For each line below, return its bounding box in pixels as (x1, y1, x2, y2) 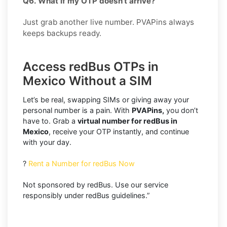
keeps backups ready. (23, 28, 101, 38)
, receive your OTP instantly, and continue (49, 127, 189, 136)
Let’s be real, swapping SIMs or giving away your (23, 95, 189, 104)
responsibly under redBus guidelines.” (23, 191, 149, 200)
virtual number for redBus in (78, 116, 177, 125)
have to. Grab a (23, 116, 78, 125)
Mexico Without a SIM (23, 73, 152, 88)
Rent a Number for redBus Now (28, 159, 135, 168)
